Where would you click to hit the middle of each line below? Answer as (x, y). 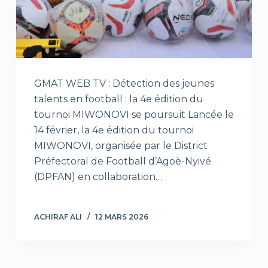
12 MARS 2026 (121, 217)
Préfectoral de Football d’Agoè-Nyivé (122, 162)
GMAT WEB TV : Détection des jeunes (124, 84)
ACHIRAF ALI (58, 217)
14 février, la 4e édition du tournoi (114, 130)
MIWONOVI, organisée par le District (121, 146)
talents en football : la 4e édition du (118, 99)
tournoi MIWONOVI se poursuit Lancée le (134, 115)
